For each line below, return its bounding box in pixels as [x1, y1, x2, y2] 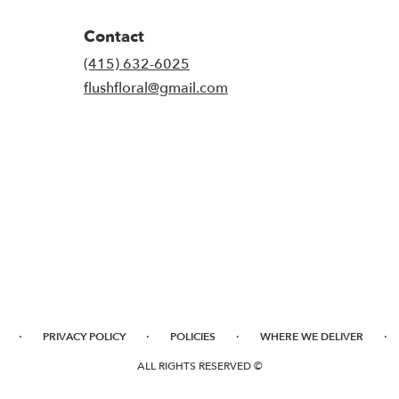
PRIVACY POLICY [43, 330, 126, 345]
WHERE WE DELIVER [260, 330, 363, 345]
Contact [84, 26, 144, 49]
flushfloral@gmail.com [84, 78, 228, 99]
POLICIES [170, 330, 216, 345]
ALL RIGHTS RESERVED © [136, 359, 263, 374]
